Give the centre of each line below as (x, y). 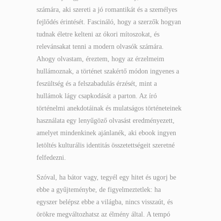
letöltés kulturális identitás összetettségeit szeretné (106, 145)
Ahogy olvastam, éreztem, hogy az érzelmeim (100, 59)
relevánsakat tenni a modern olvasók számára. (100, 47)
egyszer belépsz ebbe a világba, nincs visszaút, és (105, 202)
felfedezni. (51, 158)
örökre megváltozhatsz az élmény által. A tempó (103, 214)
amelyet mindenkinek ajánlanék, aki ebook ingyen (106, 133)
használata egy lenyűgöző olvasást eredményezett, (106, 121)
